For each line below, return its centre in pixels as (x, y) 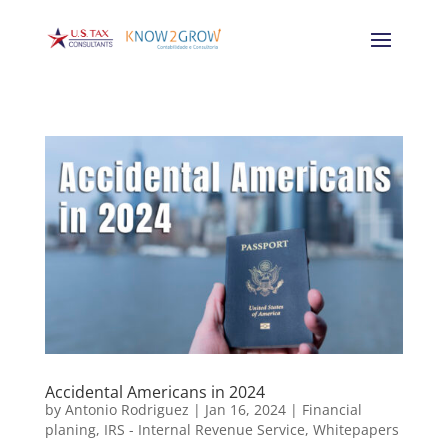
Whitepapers (355, 429)
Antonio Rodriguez (126, 409)
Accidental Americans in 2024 (154, 391)
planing (70, 429)
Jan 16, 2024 (245, 409)
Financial (331, 409)
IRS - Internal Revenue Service (204, 429)
